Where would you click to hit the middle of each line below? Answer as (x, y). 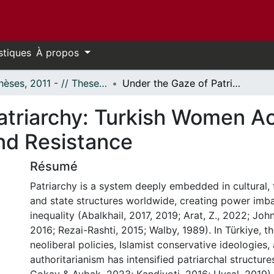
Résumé (54, 166)
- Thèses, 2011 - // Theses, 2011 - (103, 83)
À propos (59, 53)
